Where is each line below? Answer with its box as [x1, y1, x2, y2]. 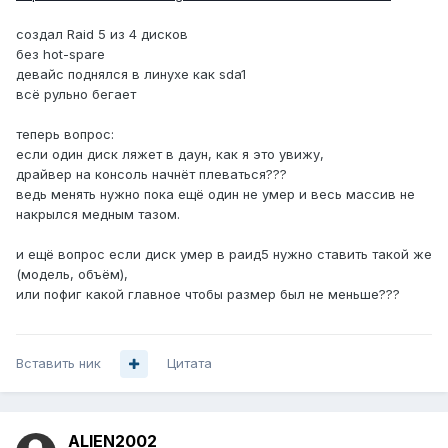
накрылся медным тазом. [16, 206, 180, 223]
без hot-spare [16, 46, 105, 63]
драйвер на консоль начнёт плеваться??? [16, 166, 287, 183]
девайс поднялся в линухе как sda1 [16, 66, 246, 83]
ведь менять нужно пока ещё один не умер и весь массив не [16, 186, 415, 203]
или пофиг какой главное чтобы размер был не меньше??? [16, 286, 400, 303]
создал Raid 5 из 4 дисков [16, 26, 188, 43]
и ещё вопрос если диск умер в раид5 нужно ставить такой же [16, 246, 432, 263]
